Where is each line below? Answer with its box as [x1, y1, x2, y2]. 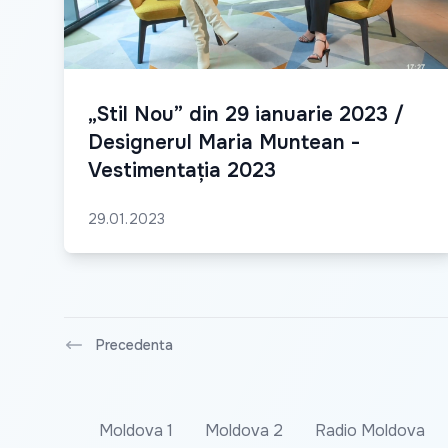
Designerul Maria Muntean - [88, 130, 360, 156]
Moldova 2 [205, 420, 283, 442]
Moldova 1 [99, 420, 173, 442]
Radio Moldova [315, 420, 425, 442]
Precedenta [96, 336, 173, 355]
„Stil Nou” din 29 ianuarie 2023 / [88, 102, 404, 128]
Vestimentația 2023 [88, 158, 276, 184]
